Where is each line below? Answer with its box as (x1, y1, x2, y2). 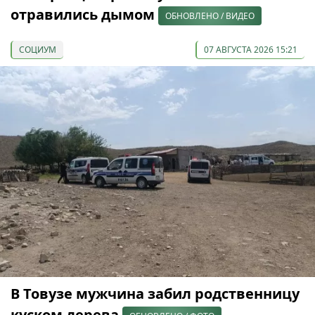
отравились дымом (11, 4, 158, 24)
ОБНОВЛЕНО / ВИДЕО (165, 9, 255, 22)
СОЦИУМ (19, 43, 56, 56)
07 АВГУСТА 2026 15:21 (204, 43, 297, 56)
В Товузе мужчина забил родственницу (11, 283, 300, 303)
